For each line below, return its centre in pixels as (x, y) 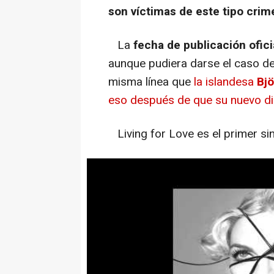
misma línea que (151, 82)
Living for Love (156, 134)
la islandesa (225, 82)
